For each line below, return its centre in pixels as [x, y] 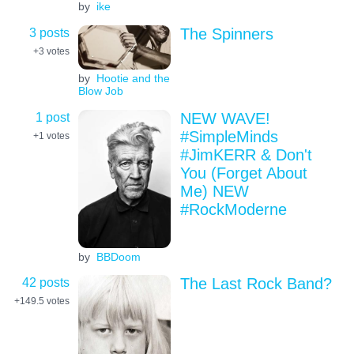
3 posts [49, 32]
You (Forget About [243, 173]
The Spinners [226, 34]
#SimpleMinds [229, 136]
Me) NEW [214, 191]
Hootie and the [133, 79]
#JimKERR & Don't [246, 154]
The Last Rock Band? [256, 284]
